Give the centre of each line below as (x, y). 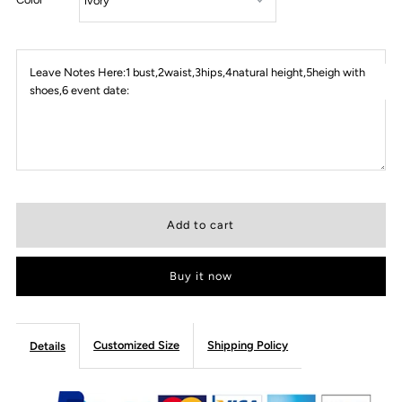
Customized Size (137, 345)
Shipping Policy (248, 345)
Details (48, 346)
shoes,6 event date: (80, 91)
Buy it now (201, 276)
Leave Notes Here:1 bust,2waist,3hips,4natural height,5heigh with (198, 73)
